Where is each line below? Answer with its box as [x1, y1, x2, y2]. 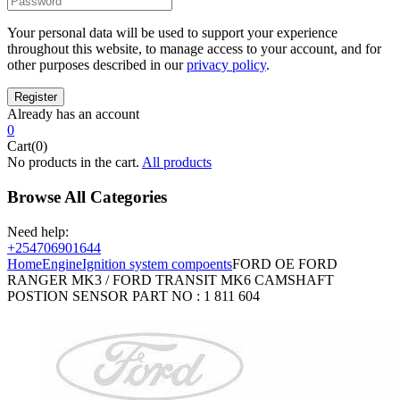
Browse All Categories [7, 187, 167, 206]
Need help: [7, 223, 69, 239]
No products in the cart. [7, 154, 139, 171]
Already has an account [7, 106, 139, 122]
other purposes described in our [7, 57, 187, 73]
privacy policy [187, 57, 266, 73]
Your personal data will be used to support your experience [7, 25, 337, 41]
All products [142, 154, 212, 171]
